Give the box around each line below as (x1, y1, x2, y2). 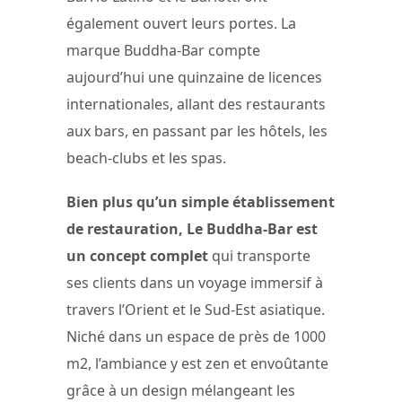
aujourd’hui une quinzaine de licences (66, 66, 322, 87)
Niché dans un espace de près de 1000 (66, 326, 326, 346)
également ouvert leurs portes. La (66, 13, 296, 33)
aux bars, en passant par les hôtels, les (66, 120, 328, 141)
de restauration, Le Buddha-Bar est (66, 218, 318, 239)
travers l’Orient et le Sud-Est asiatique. (66, 299, 325, 319)
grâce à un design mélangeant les (66, 380, 295, 400)
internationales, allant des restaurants (66, 93, 326, 114)
